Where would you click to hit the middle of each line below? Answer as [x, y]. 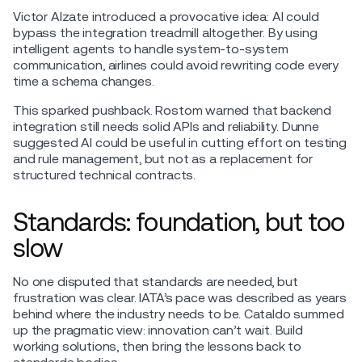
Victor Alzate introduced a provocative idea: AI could [166, 16]
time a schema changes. [84, 81]
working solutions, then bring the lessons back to [158, 346]
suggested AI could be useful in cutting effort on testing [180, 142]
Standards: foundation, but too [179, 221]
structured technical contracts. [105, 175]
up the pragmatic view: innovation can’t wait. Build [158, 330]
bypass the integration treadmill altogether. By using [165, 32]
